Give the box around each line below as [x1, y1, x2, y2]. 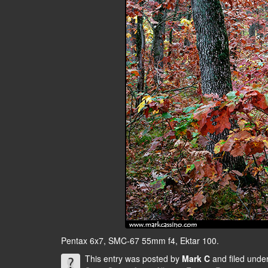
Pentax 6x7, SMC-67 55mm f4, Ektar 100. [61, 234, 219, 246]
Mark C [181, 252, 210, 264]
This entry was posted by [84, 252, 182, 264]
